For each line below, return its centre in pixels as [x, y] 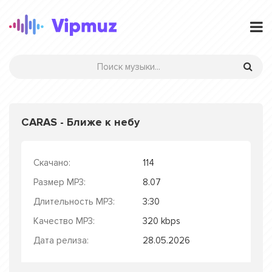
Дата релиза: [61, 240]
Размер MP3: [59, 182]
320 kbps [161, 221]
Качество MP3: [64, 221]
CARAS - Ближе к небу [80, 122]
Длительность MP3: [74, 202]
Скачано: [52, 163]
